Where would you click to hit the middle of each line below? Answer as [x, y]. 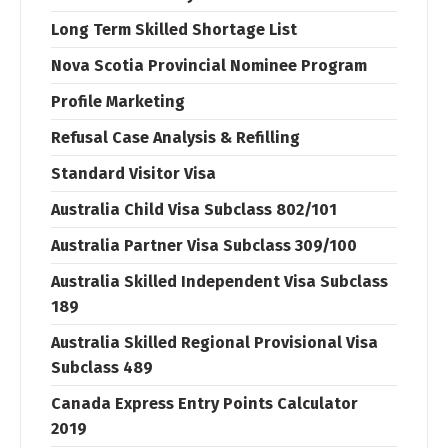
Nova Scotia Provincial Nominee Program [209, 65]
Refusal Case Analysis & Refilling [175, 137]
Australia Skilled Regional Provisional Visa [214, 342]
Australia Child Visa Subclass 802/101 [194, 209]
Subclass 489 [102, 367]
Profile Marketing [118, 101]
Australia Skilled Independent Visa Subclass [219, 281]
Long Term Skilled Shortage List [174, 29]
